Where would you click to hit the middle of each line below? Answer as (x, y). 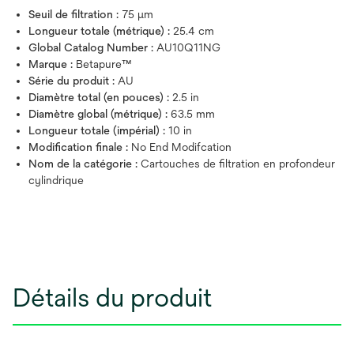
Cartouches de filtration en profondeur (238, 164)
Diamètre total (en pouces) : (100, 98)
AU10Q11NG (188, 48)
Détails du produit (112, 298)
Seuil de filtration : (75, 15)
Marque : (52, 64)
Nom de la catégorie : (85, 164)
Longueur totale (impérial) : (98, 131)
